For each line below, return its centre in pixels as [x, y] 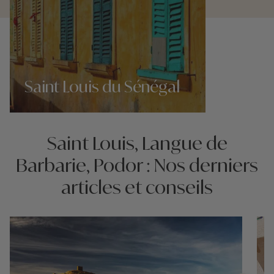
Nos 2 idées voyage [48, 120]
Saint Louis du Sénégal [102, 87]
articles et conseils [137, 187]
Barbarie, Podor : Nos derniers [137, 165]
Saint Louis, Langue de [137, 143]
